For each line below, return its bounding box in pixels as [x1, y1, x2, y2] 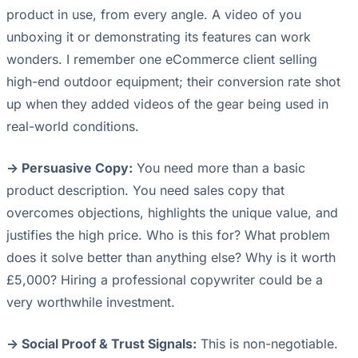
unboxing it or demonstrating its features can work [6, 29, 311, 46]
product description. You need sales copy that [6, 182, 284, 199]
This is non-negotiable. [197, 336, 338, 352]
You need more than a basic [133, 160, 305, 177]
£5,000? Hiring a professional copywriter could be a [6, 272, 323, 288]
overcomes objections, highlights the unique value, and [6, 205, 338, 221]
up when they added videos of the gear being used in [6, 96, 328, 113]
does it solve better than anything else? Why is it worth [6, 249, 336, 266]
